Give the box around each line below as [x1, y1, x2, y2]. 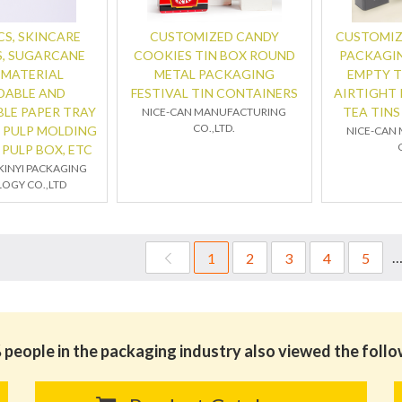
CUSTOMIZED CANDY [149, 29, 279, 44]
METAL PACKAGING [153, 66, 275, 82]
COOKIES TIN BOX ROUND [133, 48, 295, 63]
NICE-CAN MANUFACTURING [142, 105, 287, 118]
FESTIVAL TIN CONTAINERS [130, 85, 298, 100]
